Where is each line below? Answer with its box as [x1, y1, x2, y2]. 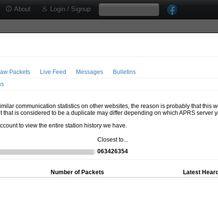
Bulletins [113, 68, 136, 75]
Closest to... [97, 136, 128, 143]
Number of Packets [51, 168, 105, 176]
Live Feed [40, 68, 67, 75]
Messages [76, 68, 104, 75]
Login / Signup [48, 5, 91, 13]
